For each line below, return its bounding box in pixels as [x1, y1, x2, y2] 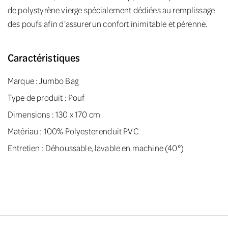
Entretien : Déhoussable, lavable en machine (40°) [8, 141, 184, 154]
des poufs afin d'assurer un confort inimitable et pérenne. [8, 17, 208, 30]
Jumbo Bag [39, 74, 78, 87]
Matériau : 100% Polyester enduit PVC [8, 124, 138, 137]
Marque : [8, 74, 39, 87]
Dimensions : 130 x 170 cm [8, 107, 100, 121]
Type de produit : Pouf [8, 91, 85, 104]
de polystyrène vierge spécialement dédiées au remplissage [8, 3, 215, 16]
